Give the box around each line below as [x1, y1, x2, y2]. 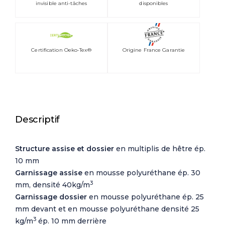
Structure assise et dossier [15, 144, 116, 154]
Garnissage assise [15, 168, 82, 178]
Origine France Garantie [122, 47, 185, 54]
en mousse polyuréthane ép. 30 [82, 168, 200, 178]
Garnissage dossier [15, 192, 89, 202]
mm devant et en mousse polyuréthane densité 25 [15, 204, 199, 214]
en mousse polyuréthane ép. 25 [89, 192, 204, 202]
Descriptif [15, 114, 60, 126]
